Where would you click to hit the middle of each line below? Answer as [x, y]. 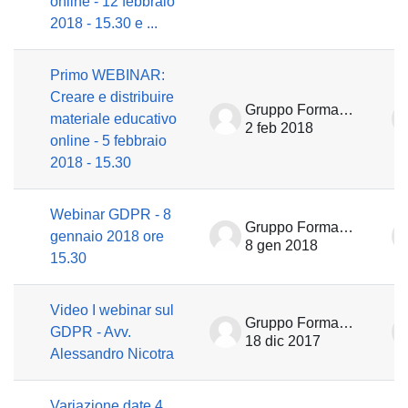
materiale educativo [113, 119]
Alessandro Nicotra [112, 354]
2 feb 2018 [279, 128]
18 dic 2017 [283, 341]
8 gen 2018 [281, 245]
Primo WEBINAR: [107, 75]
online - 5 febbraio [108, 141]
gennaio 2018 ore [107, 236]
